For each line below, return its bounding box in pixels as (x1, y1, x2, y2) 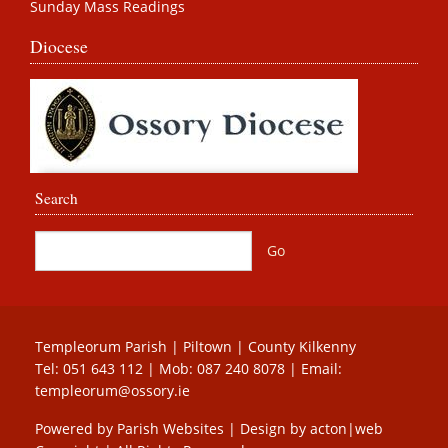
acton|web (310, 418, 383, 438)
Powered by (35, 418, 117, 438)
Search (35, 188, 78, 209)
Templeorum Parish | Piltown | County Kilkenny (35, 336, 356, 356)
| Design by (224, 418, 310, 438)
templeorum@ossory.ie (35, 380, 190, 400)
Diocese (30, 34, 88, 59)
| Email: (285, 358, 342, 378)
